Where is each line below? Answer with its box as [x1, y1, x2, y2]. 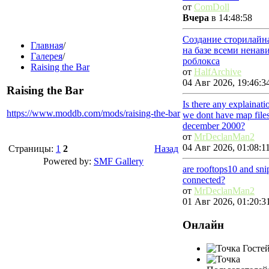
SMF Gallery [94, 156, 144, 167]
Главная [31, 40, 63, 50]
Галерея [31, 51, 62, 61]
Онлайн [183, 219, 224, 232]
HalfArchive [194, 67, 241, 77]
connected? [183, 175, 225, 186]
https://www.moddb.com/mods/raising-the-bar [7, 108, 180, 119]
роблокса [183, 56, 220, 67]
